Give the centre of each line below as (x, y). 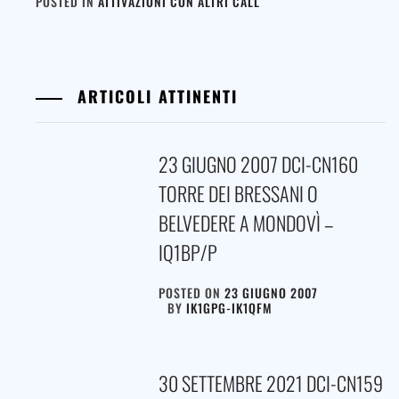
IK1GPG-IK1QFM (229, 307)
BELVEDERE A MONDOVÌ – (245, 222)
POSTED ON (191, 292)
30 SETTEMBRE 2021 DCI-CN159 (270, 383)
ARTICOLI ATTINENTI (155, 96)
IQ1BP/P (187, 252)
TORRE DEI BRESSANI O (238, 193)
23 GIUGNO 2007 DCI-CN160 (258, 163)
